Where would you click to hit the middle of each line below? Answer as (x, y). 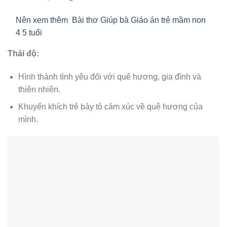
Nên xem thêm (42, 20)
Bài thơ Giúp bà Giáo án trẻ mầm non (139, 20)
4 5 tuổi (29, 32)
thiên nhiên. (39, 89)
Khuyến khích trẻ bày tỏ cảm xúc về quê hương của (110, 107)
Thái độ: (23, 53)
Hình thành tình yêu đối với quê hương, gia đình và (109, 77)
